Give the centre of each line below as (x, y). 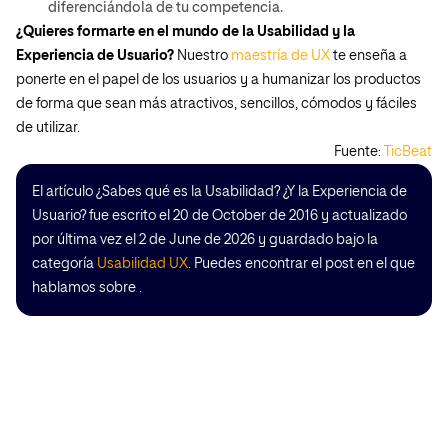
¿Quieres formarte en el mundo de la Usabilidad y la (185, 32)
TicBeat (408, 152)
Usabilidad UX (142, 264)
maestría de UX (280, 56)
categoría (64, 264)
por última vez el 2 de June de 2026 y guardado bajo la (205, 240)
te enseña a (368, 56)
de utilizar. (48, 128)
